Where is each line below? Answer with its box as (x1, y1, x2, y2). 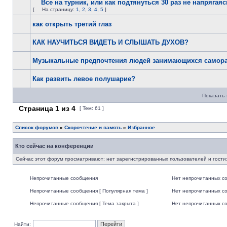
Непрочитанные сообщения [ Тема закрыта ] (30, 201, 139, 206)
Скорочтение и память (64, 125, 122, 130)
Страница (17, 104, 55, 112)
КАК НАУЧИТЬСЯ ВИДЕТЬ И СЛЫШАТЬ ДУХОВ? (32, 39, 188, 46)
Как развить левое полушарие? (32, 75, 135, 83)
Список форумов (15, 125, 58, 130)
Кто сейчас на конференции (15, 143, 94, 149)
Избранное (128, 125, 155, 130)
